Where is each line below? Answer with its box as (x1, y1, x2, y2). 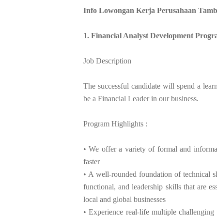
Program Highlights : (83, 119, 147, 128)
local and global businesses (83, 195, 166, 203)
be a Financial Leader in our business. (83, 94, 199, 103)
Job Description (83, 56, 131, 65)
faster (83, 157, 100, 166)
